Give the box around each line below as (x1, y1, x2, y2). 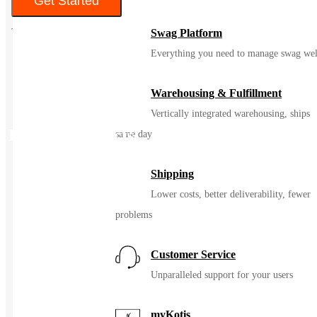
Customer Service (151, 248, 236, 260)
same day (115, 129, 152, 139)
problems (115, 209, 152, 220)
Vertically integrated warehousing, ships (151, 108, 310, 119)
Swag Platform (151, 27, 222, 39)
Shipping (151, 168, 194, 180)
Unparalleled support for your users (151, 270, 293, 280)
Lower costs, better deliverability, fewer (151, 189, 311, 200)
